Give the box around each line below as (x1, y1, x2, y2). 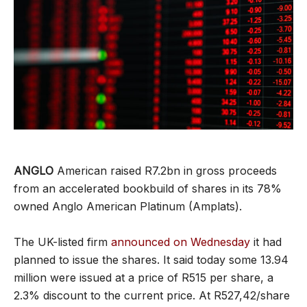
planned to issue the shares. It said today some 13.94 (14, 252, 288, 267)
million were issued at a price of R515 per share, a (14, 270, 273, 284)
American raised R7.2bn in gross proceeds (53, 163, 277, 177)
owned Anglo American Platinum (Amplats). (14, 199, 242, 213)
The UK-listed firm (14, 234, 111, 249)
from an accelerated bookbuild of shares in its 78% (14, 181, 282, 195)
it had (250, 234, 282, 249)
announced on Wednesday (111, 234, 250, 249)
